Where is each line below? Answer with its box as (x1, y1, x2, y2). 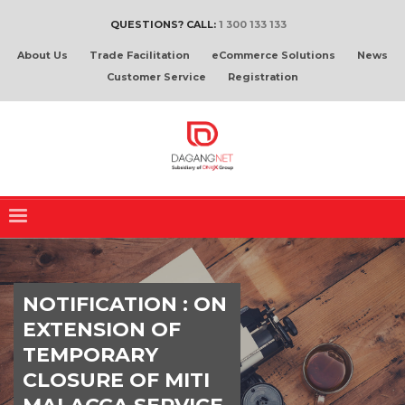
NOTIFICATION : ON (23, 292, 227, 316)
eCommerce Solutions (212, 49, 335, 61)
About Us (17, 49, 68, 61)
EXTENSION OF (23, 317, 181, 342)
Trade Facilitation (89, 49, 190, 61)
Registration (228, 71, 298, 83)
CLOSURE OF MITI (23, 368, 210, 392)
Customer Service (107, 71, 206, 83)
